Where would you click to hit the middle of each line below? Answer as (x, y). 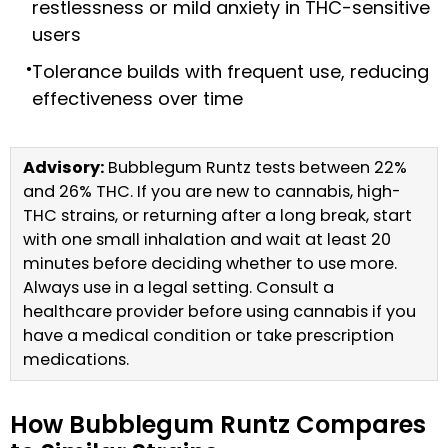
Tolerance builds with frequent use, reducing (230, 72)
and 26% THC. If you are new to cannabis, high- (212, 192)
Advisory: (63, 168)
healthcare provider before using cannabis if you (219, 312)
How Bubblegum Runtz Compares (218, 425)
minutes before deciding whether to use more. (210, 264)
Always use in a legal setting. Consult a (178, 288)
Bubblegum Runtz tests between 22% (255, 168)
